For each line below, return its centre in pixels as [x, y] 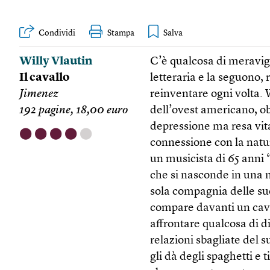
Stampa [121, 33]
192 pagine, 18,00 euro [74, 111]
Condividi [57, 33]
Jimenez [39, 94]
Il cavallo [44, 78]
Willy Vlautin [56, 62]
